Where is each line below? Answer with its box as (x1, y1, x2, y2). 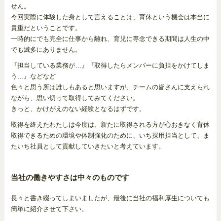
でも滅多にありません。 (10, 46, 81, 53)
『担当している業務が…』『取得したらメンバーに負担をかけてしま (10, 62, 210, 69)
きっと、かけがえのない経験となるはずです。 (10, 105, 146, 112)
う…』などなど (10, 73, 56, 80)
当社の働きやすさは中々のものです (10, 173, 129, 182)
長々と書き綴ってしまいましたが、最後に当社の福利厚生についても (10, 194, 210, 202)
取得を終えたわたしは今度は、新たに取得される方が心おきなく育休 (10, 121, 210, 128)
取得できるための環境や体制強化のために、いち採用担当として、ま (10, 132, 210, 139)
